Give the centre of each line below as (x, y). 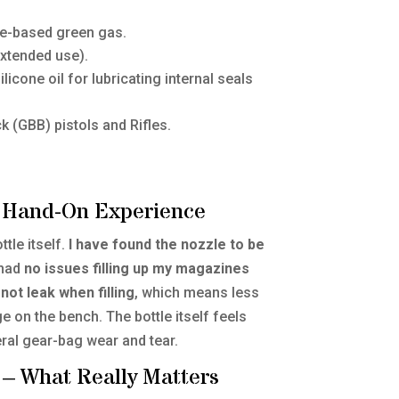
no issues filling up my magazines (137, 269)
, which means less (197, 293)
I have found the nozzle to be (167, 245)
